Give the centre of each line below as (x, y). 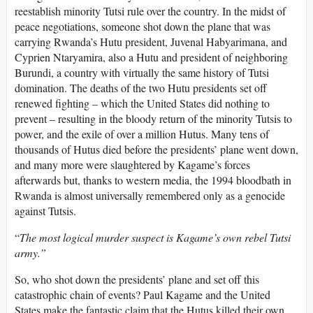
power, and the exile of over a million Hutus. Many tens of (142, 133)
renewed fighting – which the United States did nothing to (142, 103)
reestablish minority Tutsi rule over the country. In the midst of (150, 10)
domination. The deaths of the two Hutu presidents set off (141, 87)
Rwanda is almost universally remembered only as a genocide (150, 195)
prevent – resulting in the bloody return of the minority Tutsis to (153, 118)
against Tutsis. (45, 210)
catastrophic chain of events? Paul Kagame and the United (143, 294)
